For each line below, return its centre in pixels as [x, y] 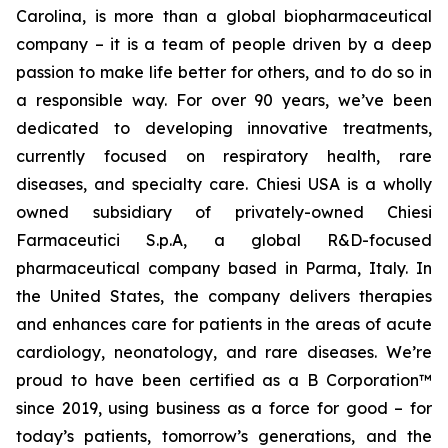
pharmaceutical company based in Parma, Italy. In [224, 267]
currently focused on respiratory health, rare [224, 155]
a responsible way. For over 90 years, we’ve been [224, 99]
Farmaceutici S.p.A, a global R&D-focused [224, 239]
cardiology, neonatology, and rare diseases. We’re [224, 351]
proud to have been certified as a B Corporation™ [224, 379]
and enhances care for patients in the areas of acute [224, 323]
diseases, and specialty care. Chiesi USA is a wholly [224, 183]
